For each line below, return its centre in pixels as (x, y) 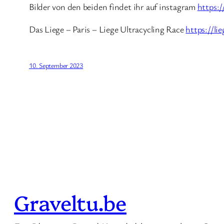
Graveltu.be (70, 201)
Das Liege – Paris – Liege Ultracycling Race (107, 29)
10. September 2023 (56, 65)
